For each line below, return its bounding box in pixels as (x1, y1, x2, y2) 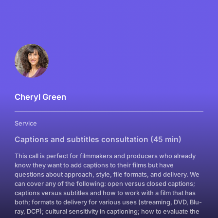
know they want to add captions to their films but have (15, 161, 174, 169)
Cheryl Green (15, 92, 66, 102)
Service (15, 119, 37, 127)
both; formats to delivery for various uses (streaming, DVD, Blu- (15, 198, 202, 206)
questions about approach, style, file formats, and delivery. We (15, 170, 200, 178)
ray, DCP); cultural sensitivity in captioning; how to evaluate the (15, 207, 200, 215)
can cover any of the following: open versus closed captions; (15, 180, 195, 187)
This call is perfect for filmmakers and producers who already (15, 152, 196, 160)
